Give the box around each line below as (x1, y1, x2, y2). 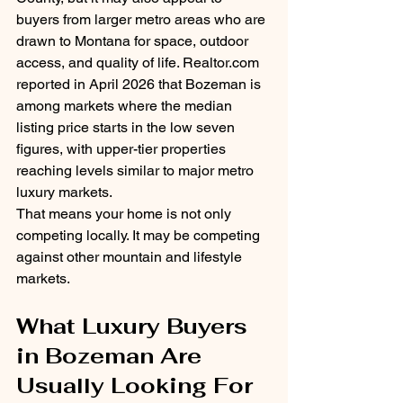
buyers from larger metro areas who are (16, 11, 269, 29)
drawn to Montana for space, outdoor (16, 32, 252, 50)
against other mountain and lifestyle (16, 248, 246, 266)
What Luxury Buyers (16, 312, 254, 341)
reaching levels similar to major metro (16, 162, 257, 180)
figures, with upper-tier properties (16, 140, 229, 158)
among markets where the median (16, 97, 236, 115)
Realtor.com (183, 54, 259, 72)
